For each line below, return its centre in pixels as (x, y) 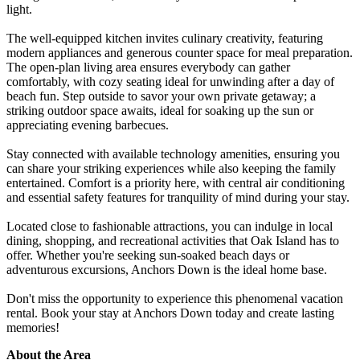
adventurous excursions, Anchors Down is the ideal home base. (167, 269)
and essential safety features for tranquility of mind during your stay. (178, 197)
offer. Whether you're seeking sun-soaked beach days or (148, 255)
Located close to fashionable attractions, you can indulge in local (170, 226)
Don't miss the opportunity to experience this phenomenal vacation (175, 298)
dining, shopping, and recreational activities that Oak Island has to (173, 240)
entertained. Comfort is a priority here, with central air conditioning (176, 182)
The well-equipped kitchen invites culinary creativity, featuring (165, 38)
